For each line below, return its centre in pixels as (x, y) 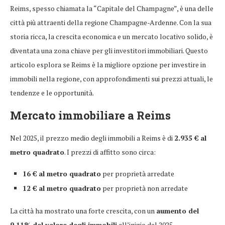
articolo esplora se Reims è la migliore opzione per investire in (108, 65)
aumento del (178, 211)
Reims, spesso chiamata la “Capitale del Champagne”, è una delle (112, 9)
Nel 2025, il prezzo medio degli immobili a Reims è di (92, 138)
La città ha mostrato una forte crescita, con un (83, 211)
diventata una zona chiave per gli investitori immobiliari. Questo (109, 51)
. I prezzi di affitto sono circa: (110, 152)
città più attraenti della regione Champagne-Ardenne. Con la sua (111, 23)
